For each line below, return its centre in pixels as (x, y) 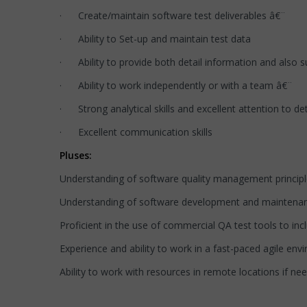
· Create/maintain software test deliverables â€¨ (173, 15)
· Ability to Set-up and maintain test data (155, 39)
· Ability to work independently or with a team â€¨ (176, 85)
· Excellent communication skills (136, 132)
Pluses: (76, 155)
